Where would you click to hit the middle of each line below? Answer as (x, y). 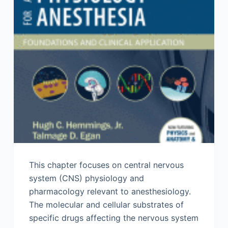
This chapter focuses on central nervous (106, 165)
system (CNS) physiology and (86, 178)
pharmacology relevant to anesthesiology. (110, 192)
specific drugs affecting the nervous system (113, 218)
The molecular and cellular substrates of (106, 205)
